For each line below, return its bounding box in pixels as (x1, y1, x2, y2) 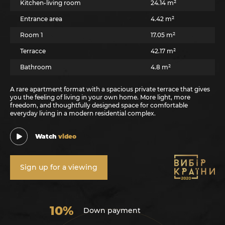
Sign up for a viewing (20, 163, 97, 172)
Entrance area (20, 15, 62, 23)
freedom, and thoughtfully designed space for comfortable (10, 101, 188, 109)
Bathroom (20, 63, 52, 71)
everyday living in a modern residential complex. (10, 109, 156, 118)
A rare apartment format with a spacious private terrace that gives (10, 85, 210, 93)
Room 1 (20, 31, 43, 39)
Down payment (83, 206, 141, 215)
